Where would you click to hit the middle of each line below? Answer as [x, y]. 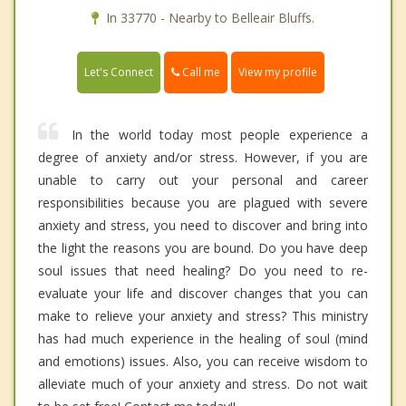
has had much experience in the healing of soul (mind [203, 339]
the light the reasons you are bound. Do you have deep [203, 248]
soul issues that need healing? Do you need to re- [203, 271]
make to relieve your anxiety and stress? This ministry [203, 316]
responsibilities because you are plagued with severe [203, 203]
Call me [200, 72]
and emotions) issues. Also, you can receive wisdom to [203, 362]
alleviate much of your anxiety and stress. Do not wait [203, 384]
